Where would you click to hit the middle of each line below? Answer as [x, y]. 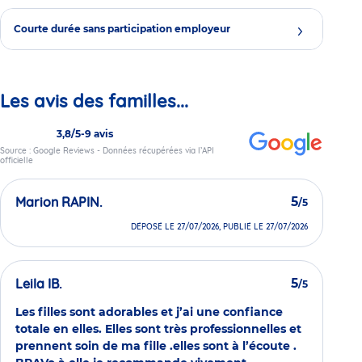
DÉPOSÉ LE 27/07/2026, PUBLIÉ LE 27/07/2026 [219, 227]
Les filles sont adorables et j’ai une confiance [149, 312]
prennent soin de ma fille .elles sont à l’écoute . [156, 346]
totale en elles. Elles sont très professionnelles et [158, 329]
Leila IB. [39, 284]
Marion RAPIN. [59, 202]
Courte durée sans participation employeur [122, 28]
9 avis [99, 134]
